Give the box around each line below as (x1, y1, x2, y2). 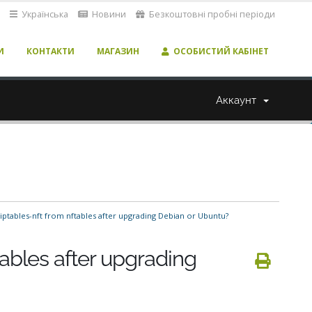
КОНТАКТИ (26, 45, 75, 57)
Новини (90, 8, 127, 20)
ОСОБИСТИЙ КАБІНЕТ (169, 45, 270, 57)
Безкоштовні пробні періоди (147, 8, 276, 20)
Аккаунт (216, 94, 262, 107)
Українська (19, 8, 69, 20)
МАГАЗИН (97, 45, 140, 57)
